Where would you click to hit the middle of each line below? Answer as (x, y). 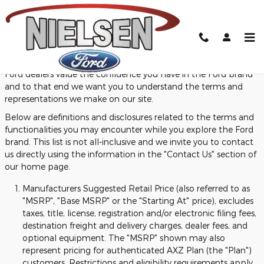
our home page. (37, 166)
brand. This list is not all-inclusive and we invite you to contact (129, 142)
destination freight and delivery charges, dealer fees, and (135, 225)
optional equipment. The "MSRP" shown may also (124, 238)
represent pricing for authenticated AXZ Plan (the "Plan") (137, 250)
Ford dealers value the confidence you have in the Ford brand (129, 74)
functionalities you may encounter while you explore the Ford (129, 129)
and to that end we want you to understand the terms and (124, 86)
